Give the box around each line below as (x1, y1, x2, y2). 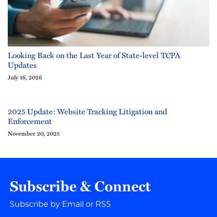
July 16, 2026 (8, 73, 42, 82)
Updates (8, 59, 37, 71)
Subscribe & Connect (10, 175, 151, 197)
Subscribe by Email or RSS (10, 200, 111, 209)
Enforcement (8, 115, 52, 127)
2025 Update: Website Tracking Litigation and (8, 106, 167, 118)
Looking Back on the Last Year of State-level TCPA (8, 49, 180, 62)
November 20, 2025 (8, 129, 60, 138)
